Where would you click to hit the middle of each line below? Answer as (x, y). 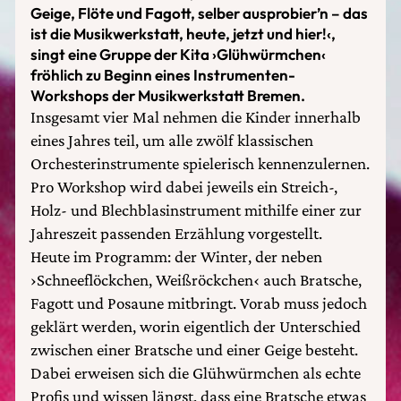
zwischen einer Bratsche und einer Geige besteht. (194, 350)
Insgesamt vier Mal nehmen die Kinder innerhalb (196, 117)
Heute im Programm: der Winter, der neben (176, 256)
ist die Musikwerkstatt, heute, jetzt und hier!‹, (183, 34)
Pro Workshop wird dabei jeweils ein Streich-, (184, 187)
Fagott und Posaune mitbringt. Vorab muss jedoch (199, 303)
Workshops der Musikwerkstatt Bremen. (168, 95)
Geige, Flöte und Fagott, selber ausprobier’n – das (199, 13)
